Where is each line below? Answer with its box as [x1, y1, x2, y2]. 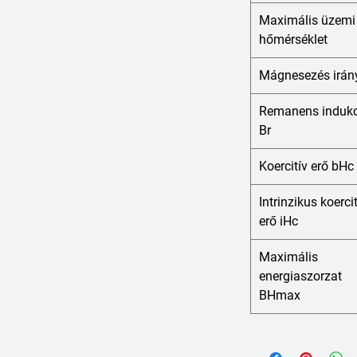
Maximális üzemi [259, 13, 355, 29]
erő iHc [259, 214, 298, 229]
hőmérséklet [259, 32, 328, 48]
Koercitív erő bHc [259, 159, 354, 175]
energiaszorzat [259, 269, 342, 284]
